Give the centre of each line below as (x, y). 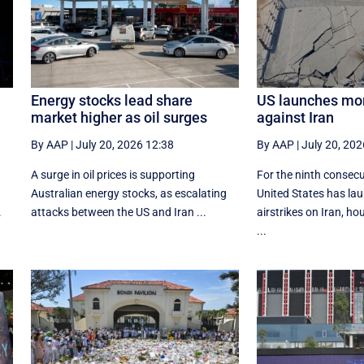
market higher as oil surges (119, 118)
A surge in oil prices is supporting (113, 175)
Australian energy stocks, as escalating (128, 194)
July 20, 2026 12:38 (124, 145)
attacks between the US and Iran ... (118, 212)
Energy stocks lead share (111, 101)
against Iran (295, 118)
